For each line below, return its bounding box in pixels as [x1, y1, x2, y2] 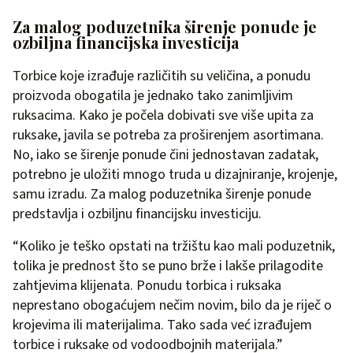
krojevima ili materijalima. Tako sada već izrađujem [13, 314, 312, 335]
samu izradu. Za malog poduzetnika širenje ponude [13, 184, 311, 204]
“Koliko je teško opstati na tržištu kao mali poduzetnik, [13, 236, 335, 256]
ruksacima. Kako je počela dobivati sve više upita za [13, 105, 314, 125]
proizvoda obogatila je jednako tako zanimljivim [13, 85, 293, 106]
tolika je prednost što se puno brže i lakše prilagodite [13, 255, 323, 276]
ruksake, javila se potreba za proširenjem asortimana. [13, 124, 324, 145]
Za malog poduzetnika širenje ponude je [13, 15, 317, 37]
